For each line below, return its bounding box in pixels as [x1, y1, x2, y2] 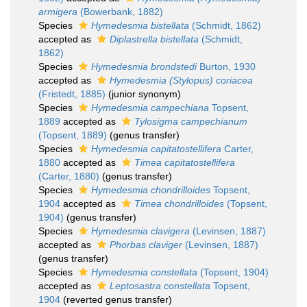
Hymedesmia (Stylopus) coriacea [110, 75, 253, 86]
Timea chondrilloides [134, 198, 224, 209]
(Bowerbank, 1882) [77, 6, 163, 17]
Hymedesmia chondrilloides [91, 184, 210, 195]
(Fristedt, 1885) [38, 88, 106, 99]
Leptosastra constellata [110, 280, 210, 291]
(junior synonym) [108, 88, 181, 99]
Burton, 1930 [197, 61, 256, 72]
